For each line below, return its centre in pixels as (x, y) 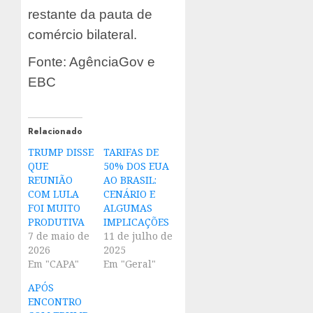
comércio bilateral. (82, 34)
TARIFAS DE (131, 152)
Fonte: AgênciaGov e (92, 61)
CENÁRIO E (129, 194)
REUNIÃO (50, 180)
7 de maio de (59, 235)
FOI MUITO (54, 208)
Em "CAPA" (53, 263)
